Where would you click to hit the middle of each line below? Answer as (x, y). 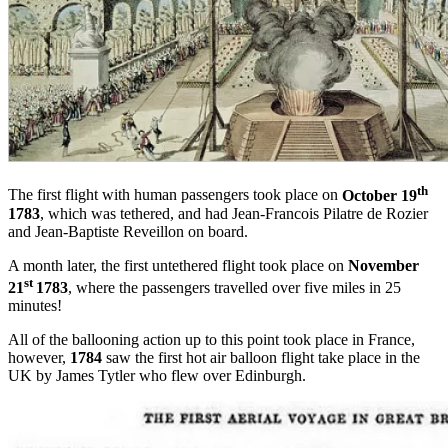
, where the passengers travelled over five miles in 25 (234, 288)
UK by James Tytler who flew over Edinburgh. (157, 376)
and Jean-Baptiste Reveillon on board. (128, 231)
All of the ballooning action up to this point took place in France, (211, 340)
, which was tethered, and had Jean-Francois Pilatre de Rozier (234, 213)
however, (39, 358)
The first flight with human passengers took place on (175, 195)
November (383, 265)
